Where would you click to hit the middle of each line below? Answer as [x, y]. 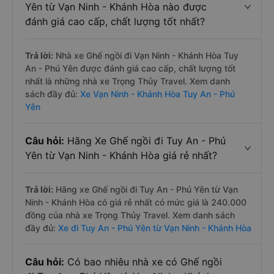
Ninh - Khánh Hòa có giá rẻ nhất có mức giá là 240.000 [136, 202]
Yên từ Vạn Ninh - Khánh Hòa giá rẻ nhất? [121, 155]
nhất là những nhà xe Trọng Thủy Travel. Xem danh [128, 81]
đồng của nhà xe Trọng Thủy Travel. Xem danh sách [130, 215]
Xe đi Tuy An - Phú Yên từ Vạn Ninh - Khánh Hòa [155, 228]
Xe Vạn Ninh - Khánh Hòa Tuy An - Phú [157, 94]
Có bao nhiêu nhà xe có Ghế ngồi [143, 262]
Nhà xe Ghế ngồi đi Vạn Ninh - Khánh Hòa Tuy [146, 55]
